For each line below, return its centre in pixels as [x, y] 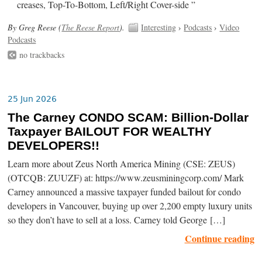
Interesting [159, 27]
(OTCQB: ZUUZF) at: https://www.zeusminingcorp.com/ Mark [126, 178]
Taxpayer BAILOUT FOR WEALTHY [110, 132]
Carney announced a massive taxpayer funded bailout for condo [125, 192]
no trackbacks [42, 54]
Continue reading [219, 239]
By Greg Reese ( [35, 27]
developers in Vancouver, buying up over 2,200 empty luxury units [130, 206]
